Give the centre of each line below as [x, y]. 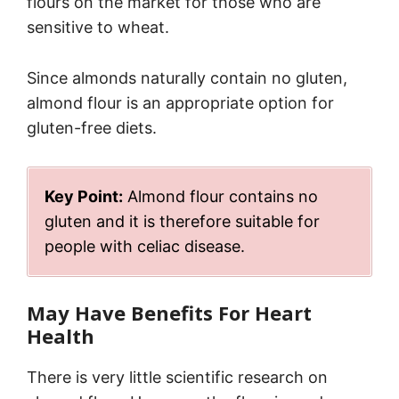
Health [61, 335]
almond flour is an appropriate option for [180, 103]
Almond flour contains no [220, 196]
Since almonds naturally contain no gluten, [187, 78]
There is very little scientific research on [177, 377]
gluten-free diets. [92, 128]
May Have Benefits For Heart [169, 312]
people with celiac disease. [145, 246]
